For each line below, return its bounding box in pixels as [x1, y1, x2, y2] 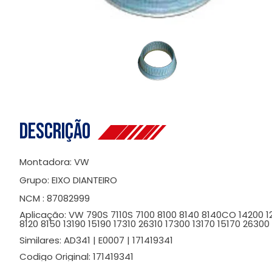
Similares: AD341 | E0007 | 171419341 [19, 234, 173, 247]
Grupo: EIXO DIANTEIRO [19, 174, 117, 187]
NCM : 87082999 [19, 192, 90, 205]
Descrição [19, 119, 98, 146]
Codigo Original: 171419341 [19, 250, 134, 263]
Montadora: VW [19, 155, 89, 169]
